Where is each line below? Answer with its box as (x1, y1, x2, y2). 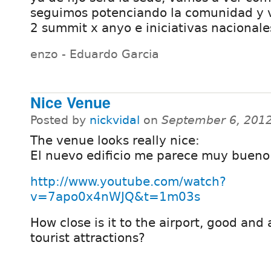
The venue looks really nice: (30, 133, 200, 148)
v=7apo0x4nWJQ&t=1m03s (30, 189, 200, 204)
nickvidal (90, 114, 140, 127)
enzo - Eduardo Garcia (30, 47, 159, 60)
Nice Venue (30, 91, 111, 114)
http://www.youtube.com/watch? (30, 174, 226, 189)
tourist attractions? (30, 230, 145, 246)
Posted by (30, 114, 90, 127)
